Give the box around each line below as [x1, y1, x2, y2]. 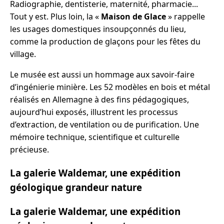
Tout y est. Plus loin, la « [10, 11, 101, 22]
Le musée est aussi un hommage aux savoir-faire [10, 69, 194, 80]
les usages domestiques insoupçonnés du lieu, [10, 23, 186, 35]
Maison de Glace [101, 11, 166, 22]
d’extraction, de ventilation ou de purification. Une [10, 119, 199, 130]
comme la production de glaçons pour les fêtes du [10, 36, 200, 47]
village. [10, 48, 36, 60]
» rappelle [166, 11, 205, 22]
